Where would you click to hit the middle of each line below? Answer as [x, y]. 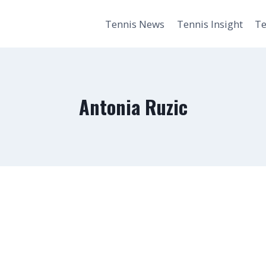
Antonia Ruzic [133, 107]
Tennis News [135, 24]
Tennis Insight [210, 24]
